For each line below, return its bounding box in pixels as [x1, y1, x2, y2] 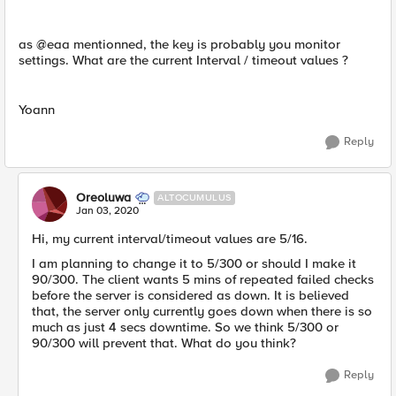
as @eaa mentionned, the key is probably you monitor [19, 36, 340, 52]
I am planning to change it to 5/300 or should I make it [32, 255, 356, 271]
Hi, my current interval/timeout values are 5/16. [32, 231, 308, 247]
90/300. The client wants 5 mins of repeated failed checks [32, 271, 374, 287]
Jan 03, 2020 [76, 204, 139, 217]
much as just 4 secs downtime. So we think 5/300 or [32, 319, 339, 335]
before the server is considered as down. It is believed [32, 287, 349, 303]
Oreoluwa [76, 190, 131, 205]
